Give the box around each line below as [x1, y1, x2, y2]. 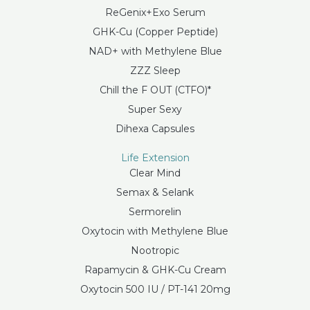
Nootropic [131, 244, 179, 257]
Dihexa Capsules [116, 122, 194, 136]
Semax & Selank [116, 186, 194, 199]
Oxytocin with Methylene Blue [82, 225, 228, 238]
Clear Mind [129, 167, 181, 180]
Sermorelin [129, 206, 181, 219]
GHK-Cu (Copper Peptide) [92, 26, 218, 39]
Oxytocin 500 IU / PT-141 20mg [80, 283, 230, 296]
